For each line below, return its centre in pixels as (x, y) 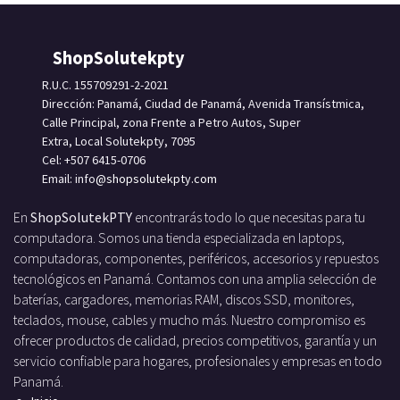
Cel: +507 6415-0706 (96, 159)
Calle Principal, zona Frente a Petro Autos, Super (171, 122)
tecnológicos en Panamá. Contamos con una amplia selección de (195, 279)
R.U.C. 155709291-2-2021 (107, 84)
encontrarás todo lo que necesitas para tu (249, 217)
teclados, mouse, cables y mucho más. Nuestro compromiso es (189, 320)
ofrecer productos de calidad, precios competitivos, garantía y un (195, 340)
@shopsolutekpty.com (156, 178)
